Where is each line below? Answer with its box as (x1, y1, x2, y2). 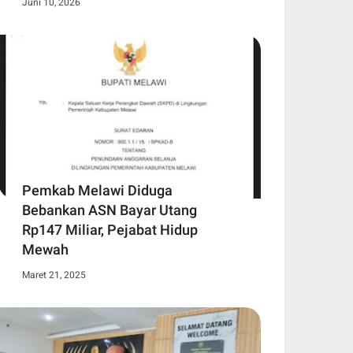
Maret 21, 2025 (22, 269, 86, 281)
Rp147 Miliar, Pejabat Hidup (22, 221, 198, 238)
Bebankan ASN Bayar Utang (22, 201, 197, 218)
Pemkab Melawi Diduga (22, 181, 173, 199)
